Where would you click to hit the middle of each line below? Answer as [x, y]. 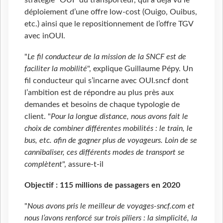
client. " [38, 117]
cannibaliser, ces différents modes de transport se [105, 153]
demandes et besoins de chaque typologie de [102, 105]
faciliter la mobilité [56, 69]
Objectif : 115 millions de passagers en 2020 [102, 185]
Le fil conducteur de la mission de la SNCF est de [107, 57]
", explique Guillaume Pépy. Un [140, 69]
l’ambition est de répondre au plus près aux [99, 93]
